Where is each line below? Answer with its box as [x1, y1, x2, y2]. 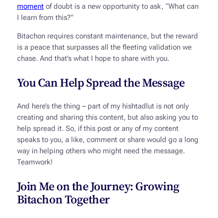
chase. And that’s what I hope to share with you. [17, 54, 171, 63]
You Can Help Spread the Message [17, 74, 185, 91]
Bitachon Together [17, 191, 110, 207]
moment [17, 2, 44, 11]
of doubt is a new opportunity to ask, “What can [43, 2, 199, 11]
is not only [154, 102, 189, 110]
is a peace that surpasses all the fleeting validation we [17, 43, 192, 52]
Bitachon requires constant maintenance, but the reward [17, 32, 198, 40]
